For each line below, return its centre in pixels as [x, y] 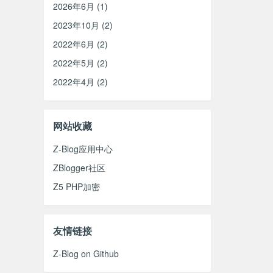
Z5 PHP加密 [77, 186]
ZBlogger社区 [80, 168]
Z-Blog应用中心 [83, 149]
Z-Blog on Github [86, 253]
